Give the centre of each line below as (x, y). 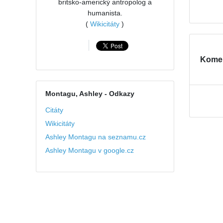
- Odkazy (118, 94)
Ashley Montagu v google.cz (89, 151)
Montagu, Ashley (74, 94)
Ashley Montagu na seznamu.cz (95, 137)
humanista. (105, 13)
